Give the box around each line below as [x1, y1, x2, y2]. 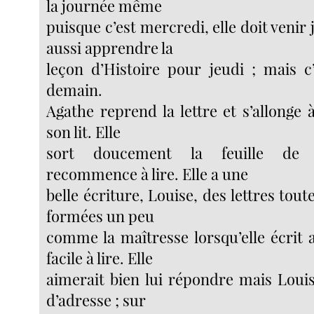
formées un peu [46, 205, 155, 227]
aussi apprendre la [46, 37, 174, 59]
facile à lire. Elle [46, 247, 153, 269]
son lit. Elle [46, 121, 121, 143]
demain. [46, 79, 103, 101]
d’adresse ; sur [46, 289, 146, 311]
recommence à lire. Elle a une [46, 163, 249, 185]
